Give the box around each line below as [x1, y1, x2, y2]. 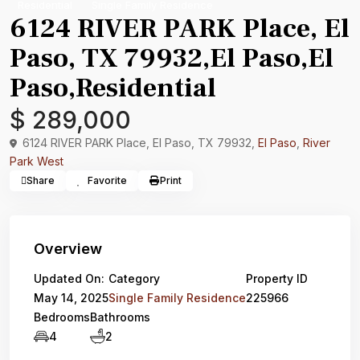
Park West [10, 154, 63, 168]
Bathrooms [90, 310, 150, 324]
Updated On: [34, 272, 104, 285]
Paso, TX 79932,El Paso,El [10, 40, 333, 76]
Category [108, 272, 160, 285]
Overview [34, 240, 102, 257]
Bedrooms [34, 310, 90, 324]
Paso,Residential [10, 70, 216, 105]
